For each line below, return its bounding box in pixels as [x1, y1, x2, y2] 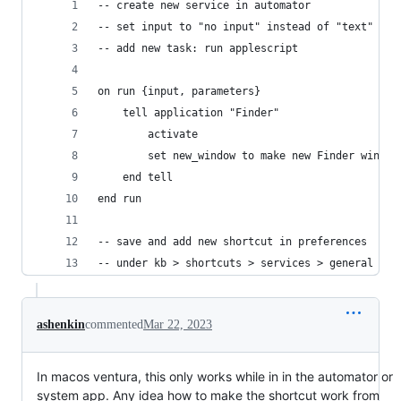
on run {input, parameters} [98, 85, 260, 98]
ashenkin [37, 318, 85, 331]
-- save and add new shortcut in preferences [98, 235, 373, 248]
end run [98, 192, 141, 205]
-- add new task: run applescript [98, 42, 298, 55]
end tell [123, 171, 173, 183]
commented [85, 318, 143, 331]
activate [148, 128, 198, 141]
